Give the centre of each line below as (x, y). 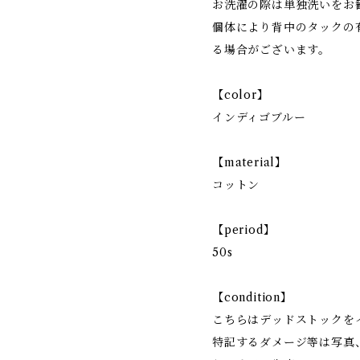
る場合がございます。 (271, 50)
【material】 (250, 162)
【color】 (241, 95)
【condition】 (252, 297)
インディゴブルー (259, 117)
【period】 (244, 230)
